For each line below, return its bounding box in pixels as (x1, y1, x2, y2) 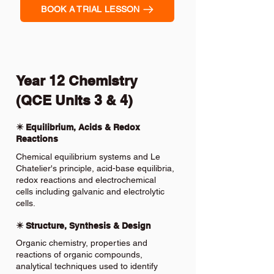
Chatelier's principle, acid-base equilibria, (16, 163, 174, 173)
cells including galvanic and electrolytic (16, 187, 165, 196)
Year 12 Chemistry (16, 72, 138, 89)
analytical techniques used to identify (16, 261, 158, 271)
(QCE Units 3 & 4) (16, 92, 133, 108)
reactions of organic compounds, (16, 250, 143, 259)
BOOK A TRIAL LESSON (41, 4, 140, 14)
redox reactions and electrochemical (16, 175, 156, 185)
